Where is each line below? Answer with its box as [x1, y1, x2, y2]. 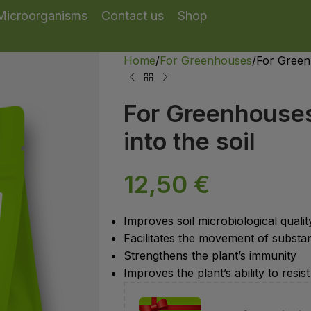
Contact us [101, 8, 164, 23]
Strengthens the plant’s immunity [123, 248, 296, 262]
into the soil [123, 126, 255, 155]
